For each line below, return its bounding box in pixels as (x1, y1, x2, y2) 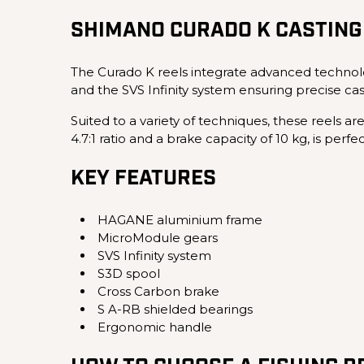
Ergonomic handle (97, 318, 212, 335)
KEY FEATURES (71, 168, 216, 189)
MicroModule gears (97, 229, 218, 245)
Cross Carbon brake (97, 283, 219, 299)
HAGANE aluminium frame (97, 211, 262, 227)
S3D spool (97, 265, 160, 281)
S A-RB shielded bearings (97, 301, 253, 317)
